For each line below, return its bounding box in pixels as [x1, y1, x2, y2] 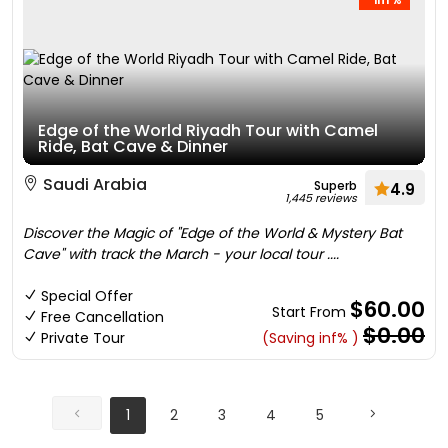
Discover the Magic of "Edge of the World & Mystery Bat [23, 223, 402, 243]
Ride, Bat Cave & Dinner [38, 135, 228, 158]
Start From [272, 302, 350, 322]
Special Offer [41, 286, 133, 306]
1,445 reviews [285, 190, 357, 206]
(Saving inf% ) [262, 328, 359, 348]
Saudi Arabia [39, 173, 147, 196]
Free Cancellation [41, 307, 164, 327]
